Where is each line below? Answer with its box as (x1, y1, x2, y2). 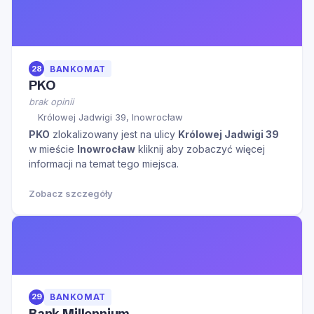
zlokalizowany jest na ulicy (50, 128, 178, 140)
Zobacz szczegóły (29, 187, 113, 199)
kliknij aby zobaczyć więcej (135, 142, 265, 155)
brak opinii (29, 96, 74, 108)
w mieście (29, 142, 77, 155)
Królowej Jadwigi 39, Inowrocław (38, 111, 183, 123)
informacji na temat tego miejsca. (29, 157, 179, 170)
